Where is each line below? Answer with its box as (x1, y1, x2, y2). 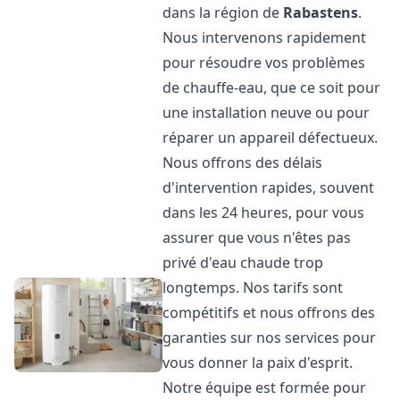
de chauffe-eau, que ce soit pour (162, 78, 381, 97)
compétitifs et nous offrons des (162, 303, 376, 322)
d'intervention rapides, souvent (162, 178, 375, 197)
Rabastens (283, 3, 359, 22)
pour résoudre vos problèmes (162, 53, 366, 72)
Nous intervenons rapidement (162, 28, 367, 47)
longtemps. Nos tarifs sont (162, 278, 344, 297)
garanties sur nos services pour (162, 328, 377, 347)
